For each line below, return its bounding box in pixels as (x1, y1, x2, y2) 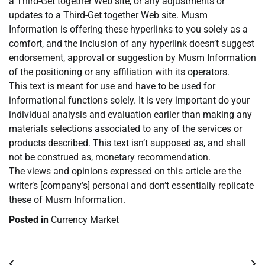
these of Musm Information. (9, 194, 125, 206)
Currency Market (51, 214, 119, 226)
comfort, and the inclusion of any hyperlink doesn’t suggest (9, 38, 254, 50)
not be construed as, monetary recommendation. (9, 151, 211, 163)
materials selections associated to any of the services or (9, 123, 242, 135)
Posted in (9, 214, 51, 226)
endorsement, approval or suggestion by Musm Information (9, 52, 256, 64)
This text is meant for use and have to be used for (9, 80, 215, 92)
